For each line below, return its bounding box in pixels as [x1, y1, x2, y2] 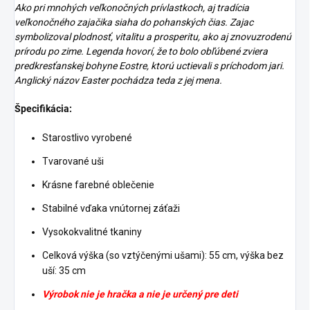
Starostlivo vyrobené [42, 132, 132, 143]
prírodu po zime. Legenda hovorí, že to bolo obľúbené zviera [15, 46, 268, 57]
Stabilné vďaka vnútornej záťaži [42, 203, 180, 214]
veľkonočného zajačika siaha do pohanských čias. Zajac [15, 17, 253, 28]
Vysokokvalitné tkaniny [42, 226, 142, 237]
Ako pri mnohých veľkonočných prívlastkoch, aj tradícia [15, 2, 249, 13]
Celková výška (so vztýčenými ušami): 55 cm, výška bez [42, 250, 284, 261]
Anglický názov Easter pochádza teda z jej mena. [15, 75, 222, 86]
